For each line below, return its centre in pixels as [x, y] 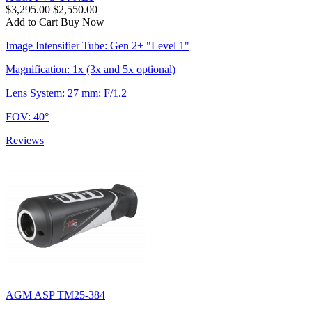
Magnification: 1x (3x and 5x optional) [91, 69]
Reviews [25, 140]
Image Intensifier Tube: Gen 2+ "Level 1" [97, 45]
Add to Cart [32, 22]
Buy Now [83, 22]
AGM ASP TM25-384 [55, 295]
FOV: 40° [27, 116]
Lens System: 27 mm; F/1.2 [66, 93]
